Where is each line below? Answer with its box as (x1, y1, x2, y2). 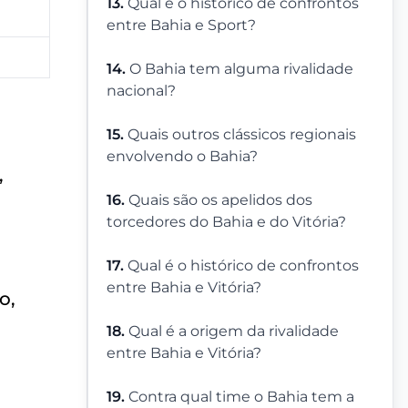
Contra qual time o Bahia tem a (128, 388, 354, 406)
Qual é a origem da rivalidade (128, 322, 339, 341)
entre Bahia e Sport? (107, 16, 256, 35)
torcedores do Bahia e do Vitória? (107, 213, 346, 231)
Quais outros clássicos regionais (127, 126, 356, 144)
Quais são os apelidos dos (128, 191, 312, 209)
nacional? (107, 82, 176, 100)
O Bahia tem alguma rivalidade (129, 60, 353, 78)
